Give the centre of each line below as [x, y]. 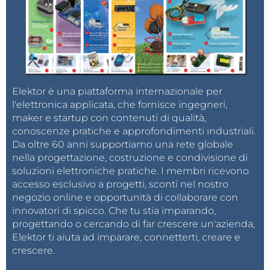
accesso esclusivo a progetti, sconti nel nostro [120, 184]
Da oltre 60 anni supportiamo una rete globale [123, 145]
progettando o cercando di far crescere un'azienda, [133, 224]
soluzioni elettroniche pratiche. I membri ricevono [130, 171]
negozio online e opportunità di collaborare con [125, 198]
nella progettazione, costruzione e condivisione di [130, 158]
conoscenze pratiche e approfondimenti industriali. [134, 131]
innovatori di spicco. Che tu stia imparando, [114, 211]
